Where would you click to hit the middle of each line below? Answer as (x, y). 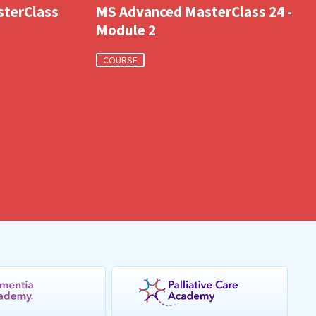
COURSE (120, 60)
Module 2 (126, 30)
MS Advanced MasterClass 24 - (194, 12)
